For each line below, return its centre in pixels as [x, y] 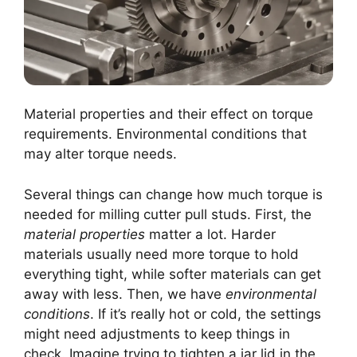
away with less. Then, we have [125, 294]
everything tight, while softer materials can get [173, 274]
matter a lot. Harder [210, 234]
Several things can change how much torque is [173, 194]
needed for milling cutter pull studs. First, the [168, 214]
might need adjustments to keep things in [157, 333]
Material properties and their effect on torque [169, 114]
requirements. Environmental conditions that [165, 134]
